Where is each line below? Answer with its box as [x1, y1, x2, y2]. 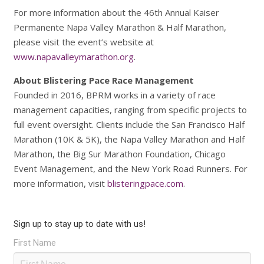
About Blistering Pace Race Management [13, 74, 194, 86]
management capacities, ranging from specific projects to [13, 103, 247, 115]
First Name [13, 237, 56, 248]
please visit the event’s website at [13, 35, 154, 48]
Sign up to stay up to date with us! [13, 218, 146, 229]
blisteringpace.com [107, 177, 183, 189]
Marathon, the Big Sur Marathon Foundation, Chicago [13, 147, 226, 160]
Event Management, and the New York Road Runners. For [13, 162, 247, 174]
